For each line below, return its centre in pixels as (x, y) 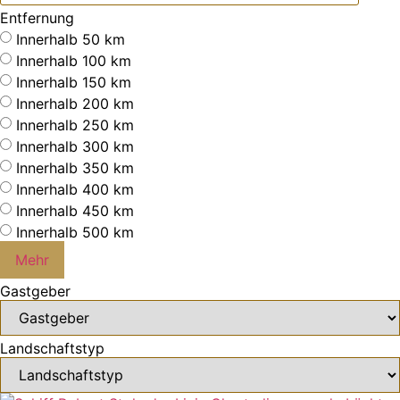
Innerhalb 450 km (75, 210)
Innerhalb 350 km (75, 167)
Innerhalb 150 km (74, 82)
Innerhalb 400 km (75, 189)
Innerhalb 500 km (75, 232)
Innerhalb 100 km (74, 60)
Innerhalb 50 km (71, 39)
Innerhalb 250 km (75, 125)
